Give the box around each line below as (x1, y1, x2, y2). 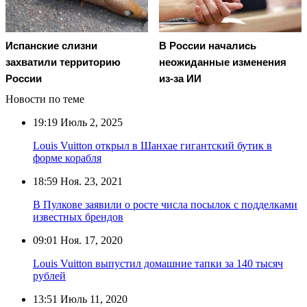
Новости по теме (5, 93, 84, 105)
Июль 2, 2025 (58, 116, 123, 128)
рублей (33, 269, 66, 282)
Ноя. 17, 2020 (58, 234, 123, 246)
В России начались (159, 39, 256, 51)
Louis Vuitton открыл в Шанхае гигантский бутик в (33, 139, 272, 151)
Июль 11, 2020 (58, 293, 127, 305)
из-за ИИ (159, 72, 201, 84)
